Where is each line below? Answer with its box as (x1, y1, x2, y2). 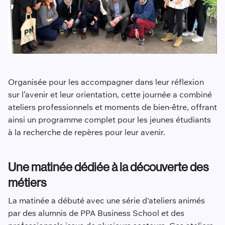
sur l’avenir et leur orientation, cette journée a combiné (8, 89, 212, 100)
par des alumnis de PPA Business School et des (8, 208, 184, 218)
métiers (8, 176, 46, 190)
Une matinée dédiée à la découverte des (8, 160, 208, 174)
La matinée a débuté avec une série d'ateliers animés (8, 195, 205, 206)
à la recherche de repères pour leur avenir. (8, 127, 165, 138)
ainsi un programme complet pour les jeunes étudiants (8, 115, 211, 125)
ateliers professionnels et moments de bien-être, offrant (8, 102, 217, 113)
